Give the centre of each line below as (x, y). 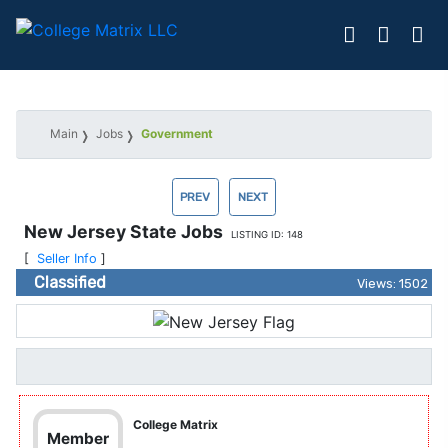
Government (177, 134)
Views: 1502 (392, 283)
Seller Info (67, 258)
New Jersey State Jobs (127, 231)
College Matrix (175, 425)
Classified (66, 282)
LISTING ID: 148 (267, 234)
